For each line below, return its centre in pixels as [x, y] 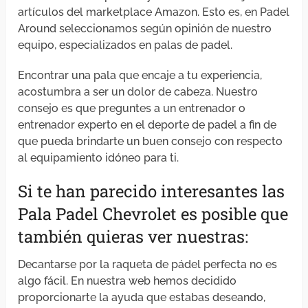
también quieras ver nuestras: [133, 237]
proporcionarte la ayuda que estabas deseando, [142, 298]
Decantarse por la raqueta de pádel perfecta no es [148, 265]
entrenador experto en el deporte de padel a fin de [147, 125]
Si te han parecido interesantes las [152, 191]
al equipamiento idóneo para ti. [99, 158]
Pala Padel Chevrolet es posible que [153, 214]
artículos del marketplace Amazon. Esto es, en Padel [154, 12]
